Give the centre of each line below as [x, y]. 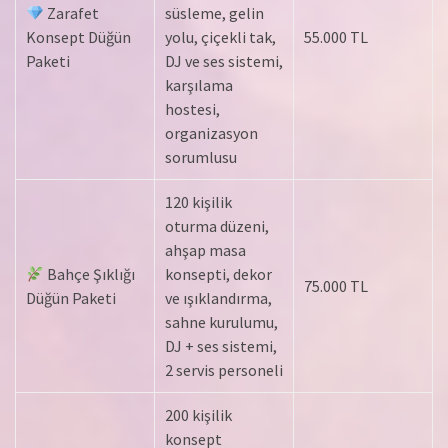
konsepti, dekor [218, 274]
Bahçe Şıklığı [90, 274]
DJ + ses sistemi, [221, 346]
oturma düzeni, [217, 226]
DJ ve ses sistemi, [224, 61]
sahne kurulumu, [221, 322]
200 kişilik [198, 415]
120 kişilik [198, 202]
